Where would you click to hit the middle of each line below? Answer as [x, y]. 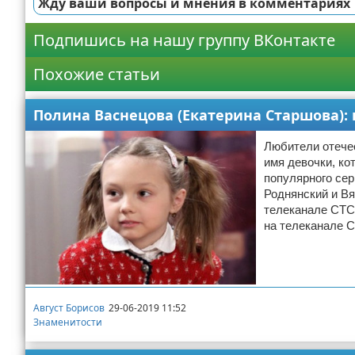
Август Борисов [69, 307]
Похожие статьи [97, 74]
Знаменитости [68, 322]
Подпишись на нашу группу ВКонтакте [184, 40]
